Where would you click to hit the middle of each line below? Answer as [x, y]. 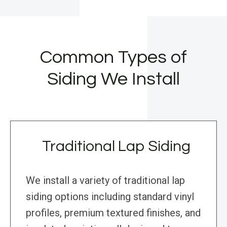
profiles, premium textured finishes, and [113, 213]
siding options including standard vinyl [110, 197]
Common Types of [113, 58]
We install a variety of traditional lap [105, 181]
